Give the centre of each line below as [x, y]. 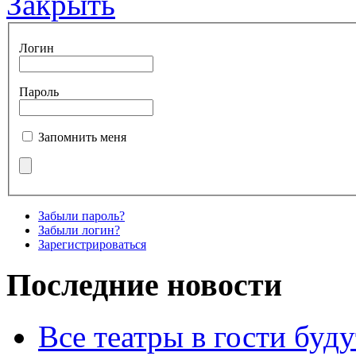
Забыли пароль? [81, 215]
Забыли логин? [79, 230]
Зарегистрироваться [92, 244]
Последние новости [144, 285]
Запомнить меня [82, 137]
